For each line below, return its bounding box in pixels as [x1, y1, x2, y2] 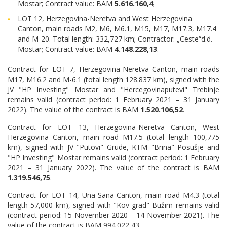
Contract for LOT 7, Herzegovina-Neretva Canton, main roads [8, 64, 219, 74]
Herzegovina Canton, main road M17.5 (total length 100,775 [8, 132, 219, 142]
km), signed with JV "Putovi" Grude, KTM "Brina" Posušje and [8, 142, 219, 152]
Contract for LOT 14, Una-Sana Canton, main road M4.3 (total [8, 190, 219, 200]
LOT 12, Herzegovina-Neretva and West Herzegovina [18, 14, 192, 23]
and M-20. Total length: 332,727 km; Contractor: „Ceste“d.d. [18, 34, 212, 44]
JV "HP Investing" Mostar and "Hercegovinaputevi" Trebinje [8, 85, 219, 94]
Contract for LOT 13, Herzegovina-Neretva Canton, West [8, 122, 219, 132]
